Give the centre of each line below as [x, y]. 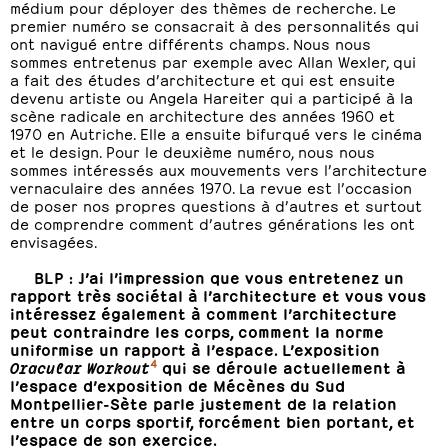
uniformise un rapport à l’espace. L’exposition [195, 348]
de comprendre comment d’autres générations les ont [212, 222]
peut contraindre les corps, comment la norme [197, 330]
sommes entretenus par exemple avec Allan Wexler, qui [213, 60]
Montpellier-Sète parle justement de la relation [203, 402]
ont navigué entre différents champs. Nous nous [190, 42]
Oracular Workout [80, 366]
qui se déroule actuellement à [281, 366]
